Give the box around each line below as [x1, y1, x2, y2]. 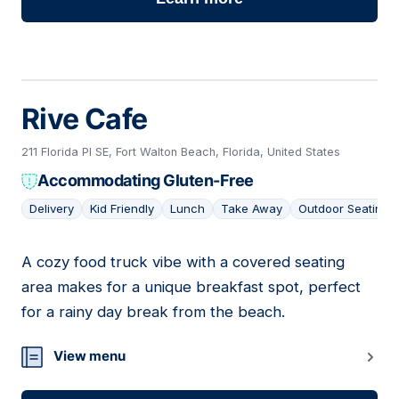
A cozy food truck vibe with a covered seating [21, 253, 345, 272]
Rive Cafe [21, 102, 148, 137]
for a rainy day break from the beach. [21, 303, 285, 322]
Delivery [29, 201, 74, 216]
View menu [53, 347, 126, 365]
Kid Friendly [90, 201, 154, 216]
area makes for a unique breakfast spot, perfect [21, 278, 361, 297]
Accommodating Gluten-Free [37, 171, 254, 191]
